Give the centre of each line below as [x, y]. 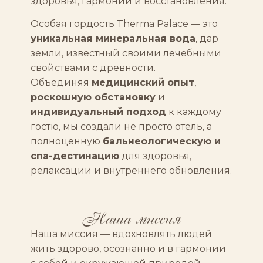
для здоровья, [156, 156]
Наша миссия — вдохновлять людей [122, 234]
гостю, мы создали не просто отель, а [122, 127]
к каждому [194, 112]
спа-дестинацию [75, 156]
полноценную [67, 141]
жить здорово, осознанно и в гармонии [129, 248]
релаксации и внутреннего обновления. [131, 171]
